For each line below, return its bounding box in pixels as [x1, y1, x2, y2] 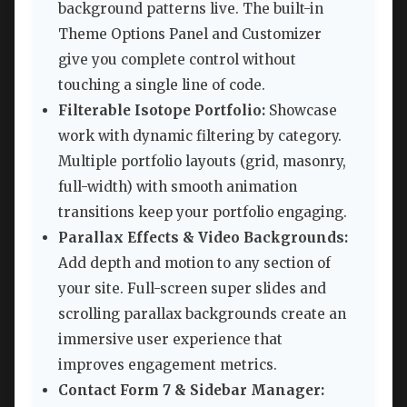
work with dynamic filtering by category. [58, 127, 342, 145]
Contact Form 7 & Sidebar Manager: [58, 382, 324, 400]
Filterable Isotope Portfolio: [58, 102, 265, 120]
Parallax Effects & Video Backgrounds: [58, 229, 348, 247]
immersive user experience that [58, 331, 283, 349]
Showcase [265, 102, 337, 120]
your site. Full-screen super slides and [58, 280, 326, 298]
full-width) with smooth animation [58, 178, 297, 196]
